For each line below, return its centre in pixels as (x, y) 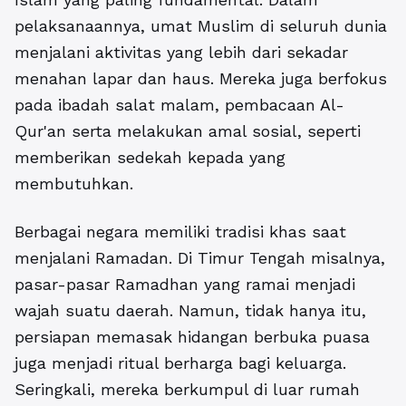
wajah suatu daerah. (97, 311)
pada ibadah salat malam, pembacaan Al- (179, 105)
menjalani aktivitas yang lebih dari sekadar (181, 53)
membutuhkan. (74, 184)
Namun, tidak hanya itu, (272, 311)
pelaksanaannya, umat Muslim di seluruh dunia (201, 26)
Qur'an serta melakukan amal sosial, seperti (188, 131)
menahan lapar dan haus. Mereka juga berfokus (201, 79)
